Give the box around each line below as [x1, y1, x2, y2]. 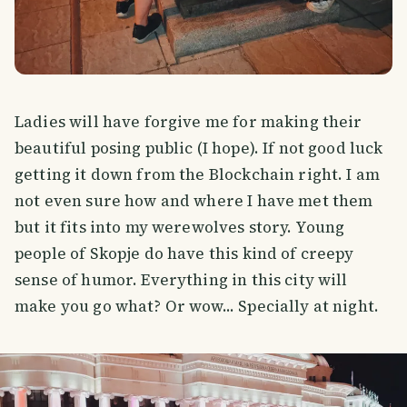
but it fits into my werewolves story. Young [15, 215, 345, 238]
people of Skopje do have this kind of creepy [15, 242, 354, 264]
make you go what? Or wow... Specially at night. [15, 294, 383, 317]
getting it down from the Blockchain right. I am [15, 163, 381, 185]
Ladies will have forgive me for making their [15, 110, 362, 133]
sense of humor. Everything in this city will [15, 268, 348, 291]
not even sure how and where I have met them [15, 189, 373, 212]
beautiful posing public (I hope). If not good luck [15, 136, 383, 159]
